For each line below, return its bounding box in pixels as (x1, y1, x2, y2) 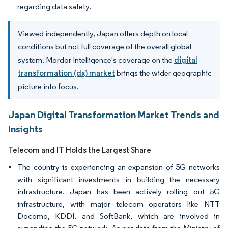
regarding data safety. (17, 2, 91, 11)
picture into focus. (18, 81, 79, 91)
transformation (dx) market (18, 68, 115, 78)
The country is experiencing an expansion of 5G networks (17, 162, 220, 172)
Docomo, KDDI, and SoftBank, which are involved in (17, 211, 220, 221)
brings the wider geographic (115, 68, 212, 78)
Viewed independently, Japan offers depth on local (18, 28, 188, 38)
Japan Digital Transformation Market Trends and (8, 108, 219, 121)
